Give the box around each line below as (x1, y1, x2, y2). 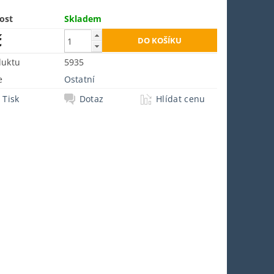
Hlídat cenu (156, 92, 206, 105)
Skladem (64, 12, 102, 24)
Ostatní (64, 73, 95, 85)
